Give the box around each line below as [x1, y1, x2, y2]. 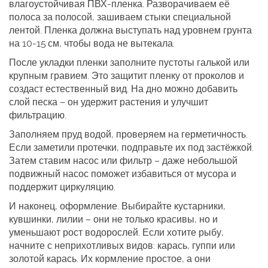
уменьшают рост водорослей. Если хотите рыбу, [9, 227, 224, 238]
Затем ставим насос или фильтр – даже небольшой [9, 155, 237, 166]
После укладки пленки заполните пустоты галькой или [9, 57, 249, 68]
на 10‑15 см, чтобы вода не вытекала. [9, 38, 175, 49]
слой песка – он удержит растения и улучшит [9, 96, 208, 108]
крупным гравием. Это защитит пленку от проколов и [9, 70, 244, 81]
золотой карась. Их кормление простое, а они [9, 253, 211, 264]
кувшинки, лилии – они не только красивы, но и [9, 214, 218, 225]
